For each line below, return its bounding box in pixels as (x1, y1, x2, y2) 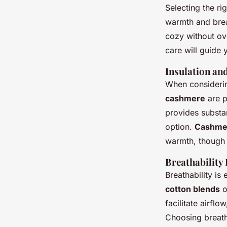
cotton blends (165, 183, 220, 194)
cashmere (165, 93, 205, 103)
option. (165, 121, 195, 132)
